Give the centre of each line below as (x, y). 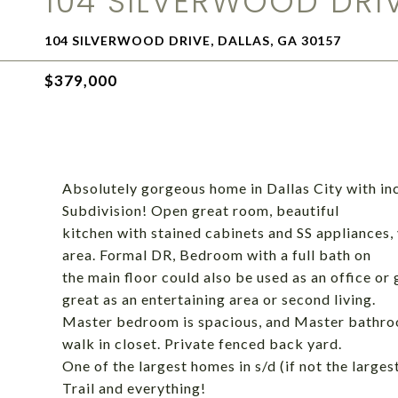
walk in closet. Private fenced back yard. (202, 343)
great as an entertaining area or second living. (219, 299)
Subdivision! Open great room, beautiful (201, 210)
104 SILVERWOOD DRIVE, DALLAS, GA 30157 (193, 40)
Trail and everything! (134, 388)
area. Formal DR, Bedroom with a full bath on (217, 255)
